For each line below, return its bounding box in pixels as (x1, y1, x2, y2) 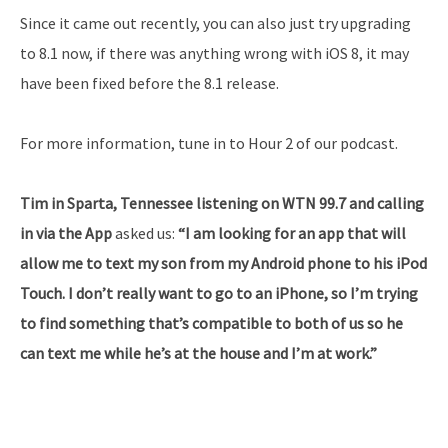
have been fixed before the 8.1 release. (20, 73, 279, 94)
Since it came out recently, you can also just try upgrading (20, 13, 411, 34)
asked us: (115, 223, 175, 244)
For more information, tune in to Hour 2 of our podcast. (20, 133, 398, 154)
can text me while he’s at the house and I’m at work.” (20, 343, 377, 364)
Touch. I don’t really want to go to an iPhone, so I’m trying (20, 283, 418, 304)
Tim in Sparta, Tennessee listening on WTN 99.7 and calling (20, 193, 424, 214)
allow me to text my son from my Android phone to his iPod (20, 253, 427, 274)
